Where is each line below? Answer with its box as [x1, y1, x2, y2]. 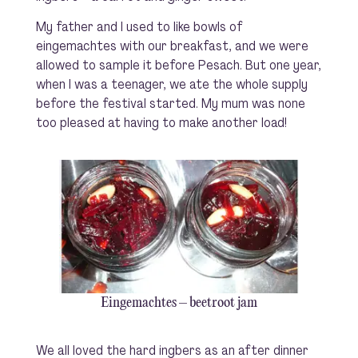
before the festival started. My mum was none [35, 93, 305, 112]
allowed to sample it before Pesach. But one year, [35, 55, 321, 74]
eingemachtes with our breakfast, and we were [35, 36, 308, 54]
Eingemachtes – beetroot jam [100, 295, 257, 312]
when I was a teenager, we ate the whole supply [35, 74, 308, 93]
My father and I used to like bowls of [35, 17, 243, 35]
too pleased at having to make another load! [35, 113, 287, 131]
